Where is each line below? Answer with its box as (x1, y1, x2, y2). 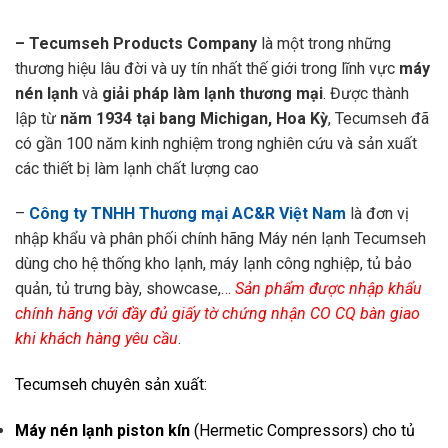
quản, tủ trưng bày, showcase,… (15, 279, 235, 299)
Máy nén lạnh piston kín (15, 420, 190, 440)
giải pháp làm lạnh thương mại (102, 83, 323, 103)
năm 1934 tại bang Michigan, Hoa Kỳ (60, 108, 328, 128)
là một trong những (257, 33, 391, 53)
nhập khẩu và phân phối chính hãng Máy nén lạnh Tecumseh (15, 229, 426, 249)
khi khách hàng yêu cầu (15, 329, 178, 349)
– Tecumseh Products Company (15, 33, 257, 53)
